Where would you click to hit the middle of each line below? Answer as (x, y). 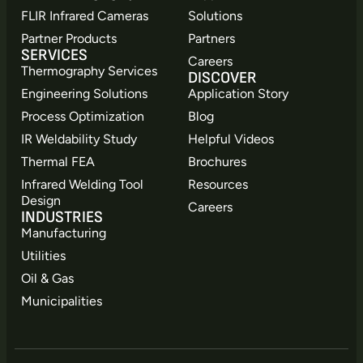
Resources (218, 184)
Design (41, 200)
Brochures (217, 161)
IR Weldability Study (79, 139)
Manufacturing (64, 233)
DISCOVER (222, 77)
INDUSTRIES (62, 217)
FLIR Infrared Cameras (85, 15)
